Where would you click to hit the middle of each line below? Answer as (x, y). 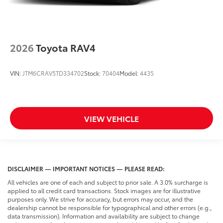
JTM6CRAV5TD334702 (53, 73)
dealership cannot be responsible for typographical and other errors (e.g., (110, 208)
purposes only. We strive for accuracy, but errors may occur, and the (100, 199)
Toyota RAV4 (66, 48)
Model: (130, 73)
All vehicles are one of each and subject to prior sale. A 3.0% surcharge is (108, 182)
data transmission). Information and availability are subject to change (104, 216)
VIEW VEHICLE (111, 118)
